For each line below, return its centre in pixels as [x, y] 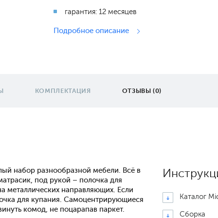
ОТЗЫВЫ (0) [142, 91]
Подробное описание [92, 31]
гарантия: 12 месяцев [101, 12]
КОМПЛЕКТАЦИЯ [63, 91]
